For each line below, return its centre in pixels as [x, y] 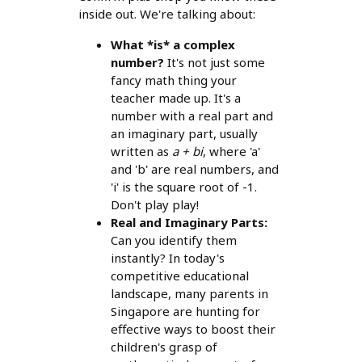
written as [141, 152]
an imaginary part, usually [184, 134]
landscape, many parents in [189, 294]
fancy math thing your [173, 80]
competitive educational [179, 276]
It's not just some [214, 63]
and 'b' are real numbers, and [194, 169]
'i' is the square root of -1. [183, 187]
